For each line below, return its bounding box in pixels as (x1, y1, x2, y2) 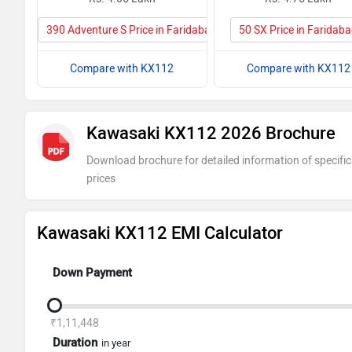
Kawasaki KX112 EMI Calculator (37, 222, 283, 244)
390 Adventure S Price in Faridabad (46, 24, 217, 37)
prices (86, 172, 115, 185)
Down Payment (53, 266, 132, 280)
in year (101, 337, 130, 350)
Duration (53, 335, 97, 350)
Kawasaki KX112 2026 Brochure (86, 123, 335, 144)
